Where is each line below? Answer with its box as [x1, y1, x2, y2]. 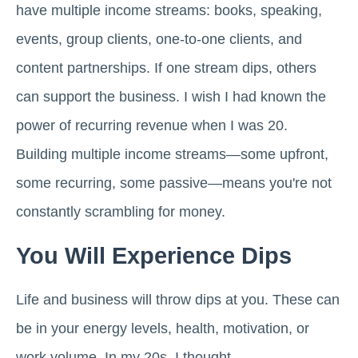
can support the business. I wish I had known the [16, 89, 326, 105]
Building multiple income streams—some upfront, [16, 146, 328, 163]
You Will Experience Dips [16, 243, 292, 269]
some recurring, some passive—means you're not [16, 175, 332, 192]
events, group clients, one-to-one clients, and [16, 31, 302, 48]
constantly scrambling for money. [16, 204, 225, 221]
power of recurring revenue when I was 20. [16, 117, 288, 134]
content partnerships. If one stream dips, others [16, 60, 316, 77]
